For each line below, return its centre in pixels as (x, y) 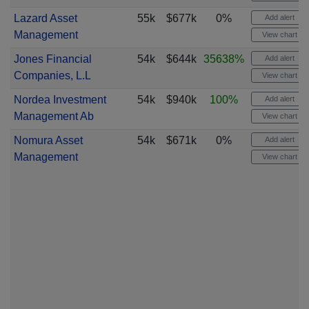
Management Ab (53, 116)
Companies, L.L (52, 76)
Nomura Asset (48, 140)
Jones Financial (52, 59)
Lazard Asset (45, 18)
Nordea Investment (60, 100)
